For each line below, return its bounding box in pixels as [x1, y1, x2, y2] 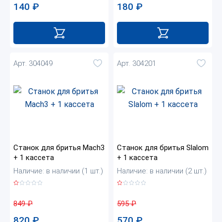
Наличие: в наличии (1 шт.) [13, 166, 103, 176]
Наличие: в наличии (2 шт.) [117, 166, 207, 176]
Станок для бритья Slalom [117, 143, 209, 153]
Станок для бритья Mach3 [13, 143, 105, 153]
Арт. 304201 [117, 58, 156, 68]
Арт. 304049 [13, 58, 53, 68]
